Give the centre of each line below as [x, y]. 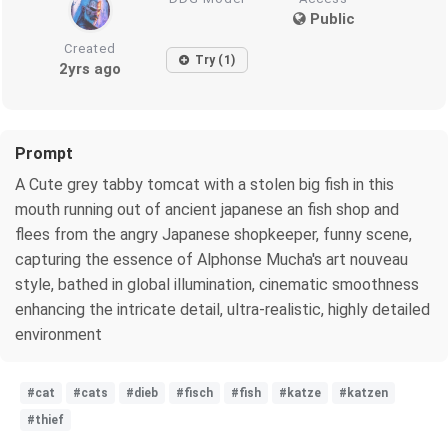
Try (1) [214, 59]
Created [90, 48]
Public [330, 18]
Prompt [44, 153]
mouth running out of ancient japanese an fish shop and [207, 209]
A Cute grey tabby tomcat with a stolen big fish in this [204, 184]
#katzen [363, 392]
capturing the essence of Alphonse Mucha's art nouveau [211, 259]
